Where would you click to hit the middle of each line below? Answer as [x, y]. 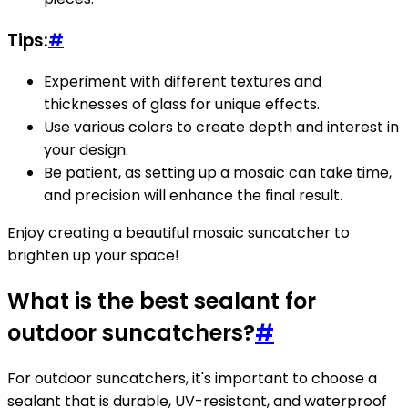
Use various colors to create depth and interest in [221, 127]
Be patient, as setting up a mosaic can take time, [218, 173]
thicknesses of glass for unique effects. [182, 105]
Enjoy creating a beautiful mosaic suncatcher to [178, 233]
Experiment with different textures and [183, 82]
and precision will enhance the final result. [193, 196]
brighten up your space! [93, 256]
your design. [86, 150]
